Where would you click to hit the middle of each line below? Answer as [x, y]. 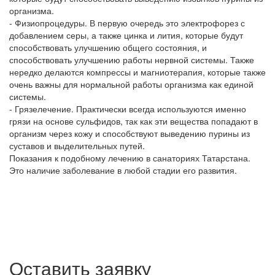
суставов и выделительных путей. [77, 145]
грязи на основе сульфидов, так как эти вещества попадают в [134, 121]
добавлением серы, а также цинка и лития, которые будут [126, 35]
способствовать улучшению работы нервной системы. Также [132, 60]
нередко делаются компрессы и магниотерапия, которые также [137, 72]
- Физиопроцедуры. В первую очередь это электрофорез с [127, 23]
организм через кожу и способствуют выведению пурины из [130, 133]
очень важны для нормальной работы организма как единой [131, 84]
